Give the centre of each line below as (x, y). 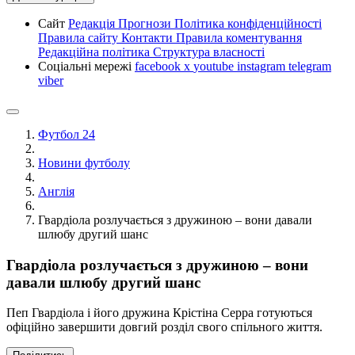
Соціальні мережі (86, 66)
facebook (159, 66)
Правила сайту (80, 38)
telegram (310, 66)
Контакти (149, 38)
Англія (56, 191)
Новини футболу (84, 163)
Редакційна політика (95, 52)
